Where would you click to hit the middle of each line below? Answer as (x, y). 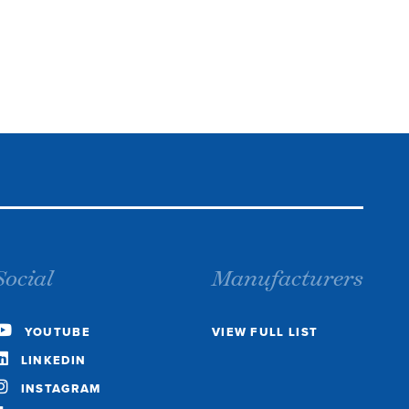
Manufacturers (287, 281)
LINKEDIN (53, 360)
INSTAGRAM (61, 388)
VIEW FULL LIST (265, 332)
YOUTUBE (57, 332)
